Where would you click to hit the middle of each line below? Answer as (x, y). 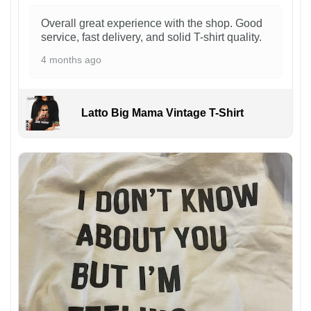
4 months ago (71, 59)
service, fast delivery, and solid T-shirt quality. (151, 37)
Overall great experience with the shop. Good (152, 23)
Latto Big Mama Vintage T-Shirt (162, 113)
